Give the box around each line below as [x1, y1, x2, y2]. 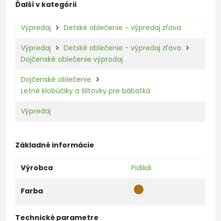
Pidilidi [131, 162, 151, 173]
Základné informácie [15, 140, 94, 150]
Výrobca [20, 162, 53, 173]
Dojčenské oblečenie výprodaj [20, 54, 123, 65]
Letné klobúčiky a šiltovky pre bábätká [20, 86, 150, 96]
